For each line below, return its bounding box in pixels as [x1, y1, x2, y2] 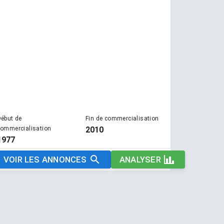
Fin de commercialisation [85, 115, 159, 122]
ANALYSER [119, 154, 161, 164]
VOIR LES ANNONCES [3, 154, 87, 164]
